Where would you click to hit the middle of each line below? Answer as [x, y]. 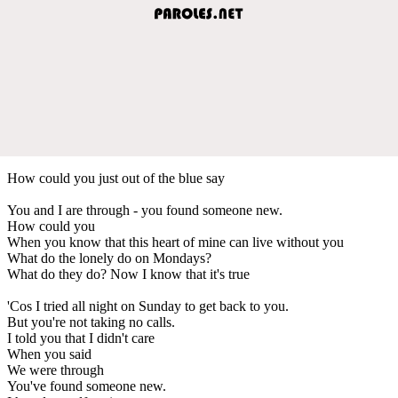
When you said [49, 354]
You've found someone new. [87, 386]
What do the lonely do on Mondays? [109, 258]
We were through [56, 370]
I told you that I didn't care [81, 338]
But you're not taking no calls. [91, 322]
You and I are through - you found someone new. [145, 210]
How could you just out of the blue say [116, 178]
